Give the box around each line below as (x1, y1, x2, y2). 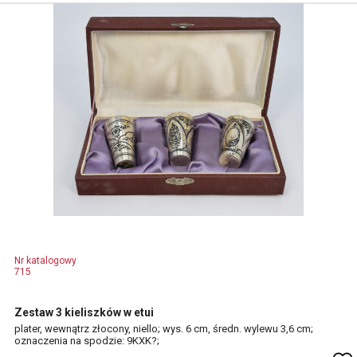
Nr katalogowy (14, 255, 76, 266)
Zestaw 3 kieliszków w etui (14, 306, 154, 319)
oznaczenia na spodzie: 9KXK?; (14, 335, 159, 347)
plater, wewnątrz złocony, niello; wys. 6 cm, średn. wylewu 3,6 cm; (14, 323, 313, 335)
